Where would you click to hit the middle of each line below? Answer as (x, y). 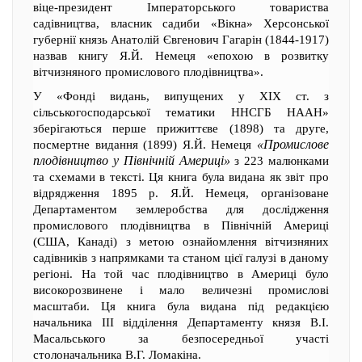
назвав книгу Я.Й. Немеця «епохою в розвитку (181, 56)
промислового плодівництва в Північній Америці (181, 225)
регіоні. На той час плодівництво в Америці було (181, 274)
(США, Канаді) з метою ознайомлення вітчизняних (181, 242)
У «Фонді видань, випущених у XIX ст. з (181, 96)
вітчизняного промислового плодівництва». (148, 72)
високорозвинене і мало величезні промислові (181, 290)
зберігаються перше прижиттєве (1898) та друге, (181, 128)
